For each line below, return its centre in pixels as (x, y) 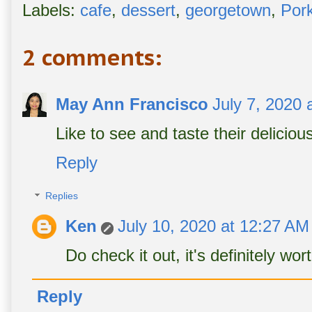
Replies (62, 196)
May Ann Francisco (132, 104)
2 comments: (92, 58)
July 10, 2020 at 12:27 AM (213, 226)
